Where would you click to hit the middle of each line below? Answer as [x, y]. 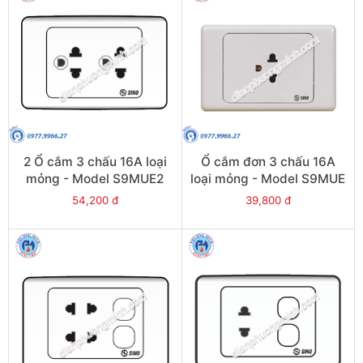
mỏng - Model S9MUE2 [95, 179]
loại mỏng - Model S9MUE [268, 179]
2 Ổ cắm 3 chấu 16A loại [95, 162]
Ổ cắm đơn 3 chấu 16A [268, 162]
